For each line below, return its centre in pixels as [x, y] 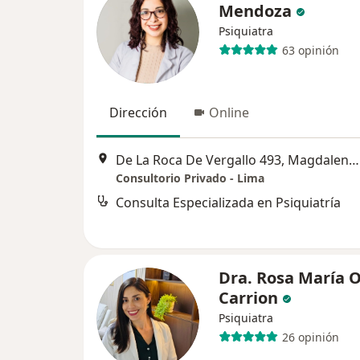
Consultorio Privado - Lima [190, 178]
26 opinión [310, 337]
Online [229, 112]
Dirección [138, 112]
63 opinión [310, 50]
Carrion [248, 298]
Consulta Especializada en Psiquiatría [228, 203]
